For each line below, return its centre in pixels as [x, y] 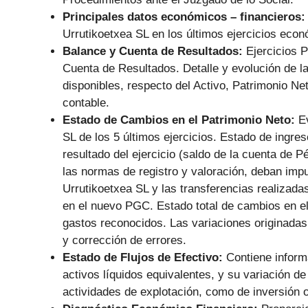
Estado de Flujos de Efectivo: [144, 258]
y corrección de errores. [124, 241]
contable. [86, 103]
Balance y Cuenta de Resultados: [154, 52]
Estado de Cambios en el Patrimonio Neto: [180, 120]
